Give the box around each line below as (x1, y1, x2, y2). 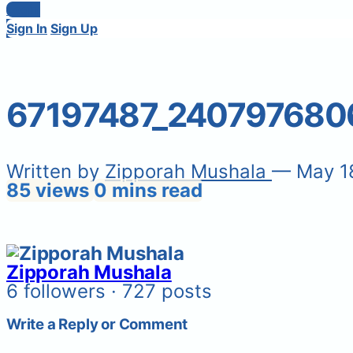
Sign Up (50, 20, 98, 36)
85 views (6, 178, 94, 202)
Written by (6, 159, 105, 183)
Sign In (6, 20, 47, 36)
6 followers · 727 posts (6, 279, 212, 303)
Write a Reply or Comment (6, 315, 188, 334)
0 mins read (94, 178, 203, 202)
